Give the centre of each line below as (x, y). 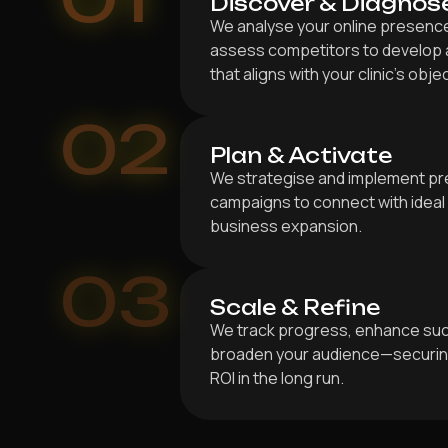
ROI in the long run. (276, 377)
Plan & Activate (300, 155)
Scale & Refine (294, 307)
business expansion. (285, 225)
